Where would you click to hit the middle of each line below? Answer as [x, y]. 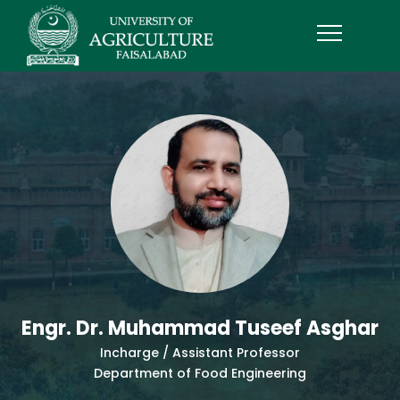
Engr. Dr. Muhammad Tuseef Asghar [200, 328]
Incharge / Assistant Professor [200, 353]
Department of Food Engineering [200, 373]
